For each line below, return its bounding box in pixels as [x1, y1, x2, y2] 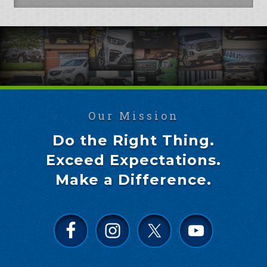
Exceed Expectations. [46, 151, 221, 169]
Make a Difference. [55, 170, 212, 188]
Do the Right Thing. [52, 131, 215, 149]
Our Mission [88, 108, 179, 123]
